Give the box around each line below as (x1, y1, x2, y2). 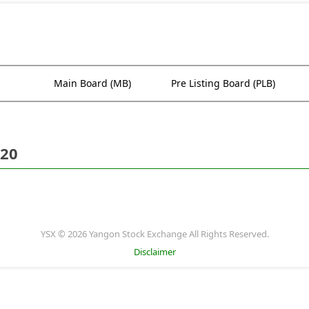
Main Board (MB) (54, 76, 131, 90)
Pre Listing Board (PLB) (171, 76, 275, 90)
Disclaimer (133, 245, 176, 258)
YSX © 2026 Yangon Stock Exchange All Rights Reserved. (40, 227, 269, 240)
